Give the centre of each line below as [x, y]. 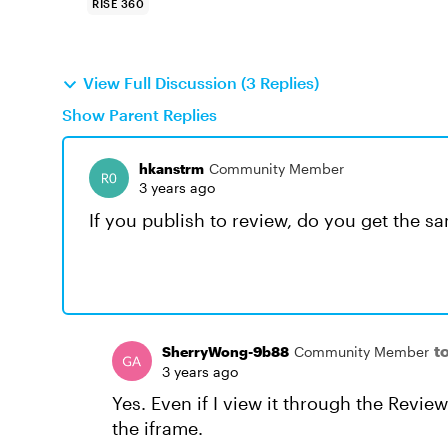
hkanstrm [171, 168]
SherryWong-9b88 [225, 351]
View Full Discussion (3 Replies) [201, 82]
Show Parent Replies [139, 114]
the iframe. [157, 428]
